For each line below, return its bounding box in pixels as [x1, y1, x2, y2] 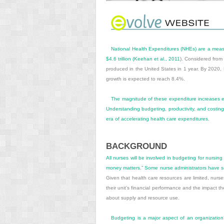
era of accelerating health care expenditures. [106, 116, 209, 122]
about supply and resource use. [106, 194, 179, 200]
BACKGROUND [106, 141, 167, 151]
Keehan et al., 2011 [134, 56, 180, 62]
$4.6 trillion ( [106, 56, 134, 62]
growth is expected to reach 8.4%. [106, 76, 185, 82]
